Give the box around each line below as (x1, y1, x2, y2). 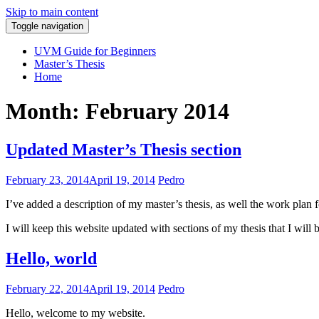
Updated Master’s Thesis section (6, 140, 241, 159)
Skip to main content (6, 6, 98, 18)
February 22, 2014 (6, 282, 89, 295)
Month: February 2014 (6, 98, 229, 125)
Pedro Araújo (6, 30, 66, 42)
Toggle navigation (11, 21, 83, 31)
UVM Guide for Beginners (34, 45, 156, 57)
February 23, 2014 (6, 173, 89, 186)
